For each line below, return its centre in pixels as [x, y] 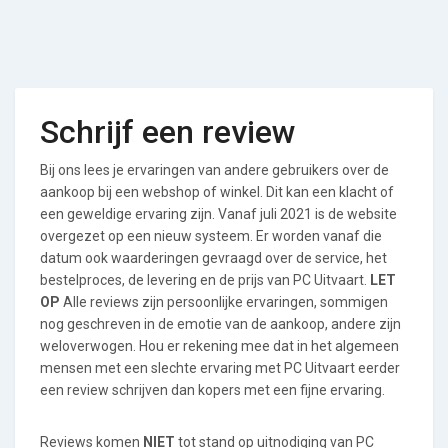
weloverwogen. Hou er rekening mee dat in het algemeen [219, 346]
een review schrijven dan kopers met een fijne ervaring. [212, 390]
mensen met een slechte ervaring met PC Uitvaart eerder [220, 368]
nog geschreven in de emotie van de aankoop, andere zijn [220, 324]
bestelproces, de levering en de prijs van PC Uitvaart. [205, 280]
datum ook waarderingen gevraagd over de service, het [213, 258]
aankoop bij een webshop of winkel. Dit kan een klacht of [217, 192]
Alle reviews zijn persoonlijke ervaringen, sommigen [224, 302]
